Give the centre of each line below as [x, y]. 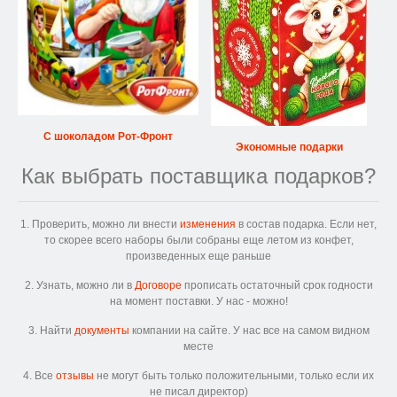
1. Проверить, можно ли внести [100, 224]
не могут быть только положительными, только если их [234, 375]
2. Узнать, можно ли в [79, 285]
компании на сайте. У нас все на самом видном [249, 330]
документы [101, 330]
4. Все [39, 375]
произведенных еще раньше [198, 256]
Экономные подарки [289, 147]
